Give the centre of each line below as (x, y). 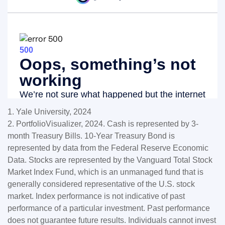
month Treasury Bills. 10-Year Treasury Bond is (91, 136)
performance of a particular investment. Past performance (109, 208)
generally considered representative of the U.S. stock (101, 184)
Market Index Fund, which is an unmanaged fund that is (105, 172)
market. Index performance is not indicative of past (96, 196)
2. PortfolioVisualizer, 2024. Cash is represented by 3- (103, 124)
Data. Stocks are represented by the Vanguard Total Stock (110, 160)
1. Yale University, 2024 (49, 112)
